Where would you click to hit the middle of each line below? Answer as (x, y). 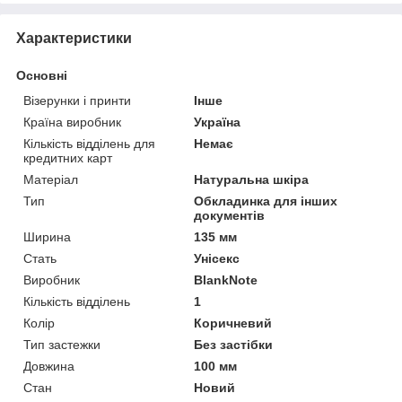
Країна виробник (72, 122)
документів (230, 215)
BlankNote (226, 280)
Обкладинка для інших (266, 201)
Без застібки (234, 344)
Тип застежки (62, 344)
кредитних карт (68, 157)
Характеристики (74, 38)
